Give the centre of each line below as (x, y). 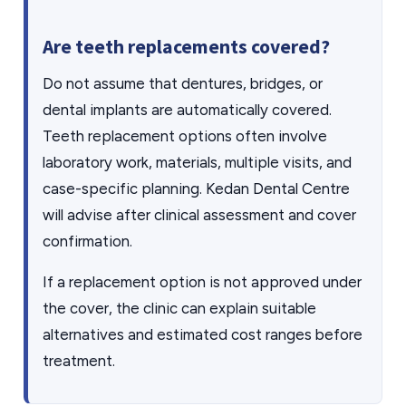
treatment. (79, 361)
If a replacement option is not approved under (202, 282)
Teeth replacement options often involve (185, 136)
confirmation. (87, 241)
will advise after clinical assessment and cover (199, 215)
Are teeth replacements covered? (186, 47)
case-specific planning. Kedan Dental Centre (196, 188)
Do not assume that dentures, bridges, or (183, 83)
